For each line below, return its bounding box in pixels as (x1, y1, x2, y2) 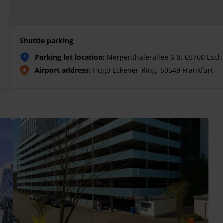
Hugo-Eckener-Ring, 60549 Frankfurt (91, 65, 213, 75)
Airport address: (35, 65, 91, 75)
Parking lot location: (35, 52, 105, 62)
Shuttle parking (20, 35, 73, 45)
